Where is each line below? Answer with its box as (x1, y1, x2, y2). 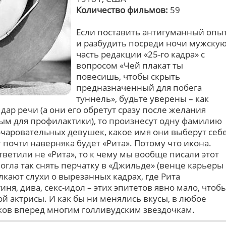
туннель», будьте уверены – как (76, 93, 209, 104)
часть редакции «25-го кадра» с (76, 48, 205, 60)
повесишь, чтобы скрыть (76, 71, 180, 82)
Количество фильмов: (76, 4, 168, 16)
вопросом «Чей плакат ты (76, 60, 183, 71)
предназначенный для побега (76, 82, 202, 93)
